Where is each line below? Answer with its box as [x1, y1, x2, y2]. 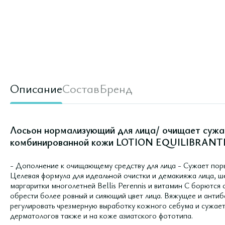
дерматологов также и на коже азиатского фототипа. [10, 210, 193, 221]
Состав [62, 80, 99, 96]
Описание [10, 80, 62, 96]
